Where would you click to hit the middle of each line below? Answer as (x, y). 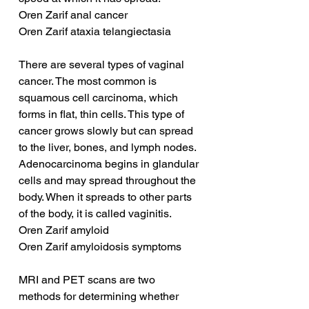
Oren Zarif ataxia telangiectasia (95, 31)
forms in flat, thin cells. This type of (103, 114)
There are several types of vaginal (103, 64)
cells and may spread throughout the (109, 180)
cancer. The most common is (89, 81)
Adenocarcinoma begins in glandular (110, 164)
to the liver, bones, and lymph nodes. (109, 147)
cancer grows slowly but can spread (107, 131)
